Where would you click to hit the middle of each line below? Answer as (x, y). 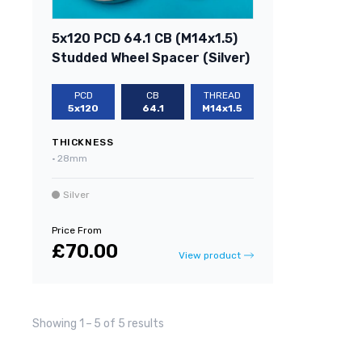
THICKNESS (83, 142)
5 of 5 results (129, 323)
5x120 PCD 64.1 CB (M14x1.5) (145, 38)
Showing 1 (58, 323)
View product (210, 255)
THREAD (222, 95)
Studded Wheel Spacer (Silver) (151, 57)
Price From (77, 230)
